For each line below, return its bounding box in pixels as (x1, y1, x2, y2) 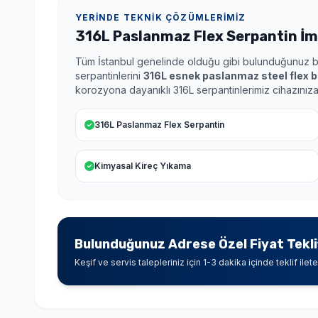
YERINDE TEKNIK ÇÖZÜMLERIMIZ (75, 11, 246, 23)
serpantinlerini (75, 69, 143, 82)
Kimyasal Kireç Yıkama (94, 160, 191, 171)
